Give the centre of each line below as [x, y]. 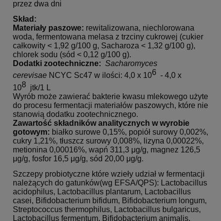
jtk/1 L [38, 88]
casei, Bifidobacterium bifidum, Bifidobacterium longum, [110, 201]
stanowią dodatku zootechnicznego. [75, 114]
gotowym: [31, 132]
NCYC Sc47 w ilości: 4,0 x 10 [99, 75]
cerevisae [30, 75]
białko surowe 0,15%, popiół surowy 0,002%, [129, 132]
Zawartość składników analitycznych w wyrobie [101, 123]
